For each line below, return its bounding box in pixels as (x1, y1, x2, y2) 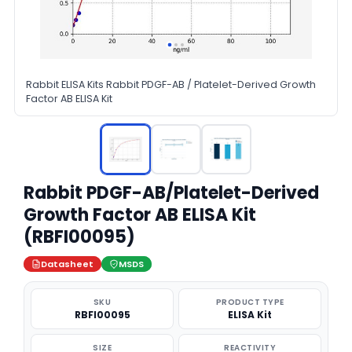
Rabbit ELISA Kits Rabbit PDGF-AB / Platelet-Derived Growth (26, 78, 316, 91)
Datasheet (41, 258, 93, 270)
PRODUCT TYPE (215, 296, 284, 308)
